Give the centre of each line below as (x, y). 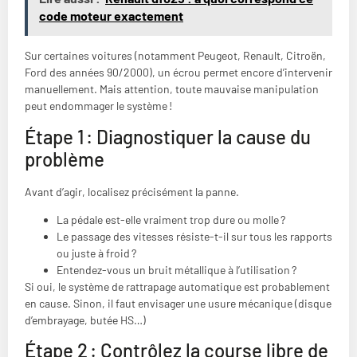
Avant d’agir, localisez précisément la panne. (132, 191)
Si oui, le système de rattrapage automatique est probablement (177, 286)
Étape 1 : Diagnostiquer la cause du (168, 136)
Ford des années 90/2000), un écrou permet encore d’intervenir (178, 73)
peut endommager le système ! (98, 106)
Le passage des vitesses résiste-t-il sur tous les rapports (194, 236)
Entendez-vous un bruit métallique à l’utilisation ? (177, 269)
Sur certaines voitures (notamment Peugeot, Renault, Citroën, (175, 56)
